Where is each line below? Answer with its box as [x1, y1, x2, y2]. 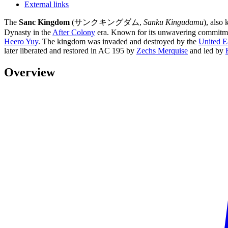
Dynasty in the [4, 27, 52, 37]
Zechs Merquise [136, 46, 188, 55]
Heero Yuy [4, 37, 38, 46]
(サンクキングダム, [70, 17, 144, 26]
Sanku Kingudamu [144, 17, 204, 26]
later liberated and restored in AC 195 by [4, 46, 136, 55]
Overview [4, 65, 55, 79]
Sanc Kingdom [19, 17, 70, 26]
